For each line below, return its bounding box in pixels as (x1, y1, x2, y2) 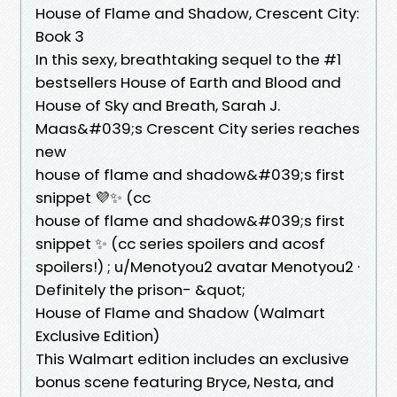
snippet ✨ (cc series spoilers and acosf (35, 232, 325, 254)
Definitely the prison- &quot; (35, 278, 249, 300)
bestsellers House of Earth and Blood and (35, 71, 341, 93)
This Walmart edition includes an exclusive (35, 347, 349, 370)
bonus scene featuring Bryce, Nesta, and (35, 370, 334, 393)
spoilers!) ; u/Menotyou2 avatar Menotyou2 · (35, 255, 360, 277)
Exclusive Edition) (35, 324, 160, 346)
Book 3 (35, 25, 84, 47)
